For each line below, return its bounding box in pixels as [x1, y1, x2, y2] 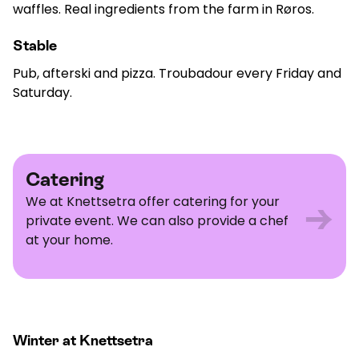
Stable [13, 37, 57, 54]
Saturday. [13, 83, 72, 103]
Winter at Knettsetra [13, 332, 153, 349]
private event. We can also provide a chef [26, 212, 288, 231]
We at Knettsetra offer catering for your [26, 192, 280, 212]
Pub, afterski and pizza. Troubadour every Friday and [13, 64, 341, 83]
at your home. [26, 231, 113, 250]
